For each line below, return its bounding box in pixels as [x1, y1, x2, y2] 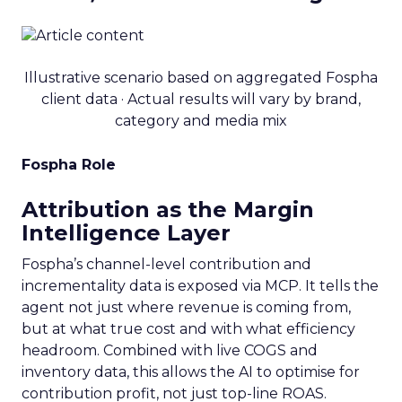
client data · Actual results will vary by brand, [41, 90, 361, 108]
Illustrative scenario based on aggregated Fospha [24, 68, 378, 86]
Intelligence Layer [22, 219, 231, 246]
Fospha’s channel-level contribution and [22, 255, 311, 273]
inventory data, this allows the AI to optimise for [22, 363, 360, 380]
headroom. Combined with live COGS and [22, 341, 318, 359]
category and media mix [115, 111, 287, 129]
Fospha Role [22, 155, 116, 173]
